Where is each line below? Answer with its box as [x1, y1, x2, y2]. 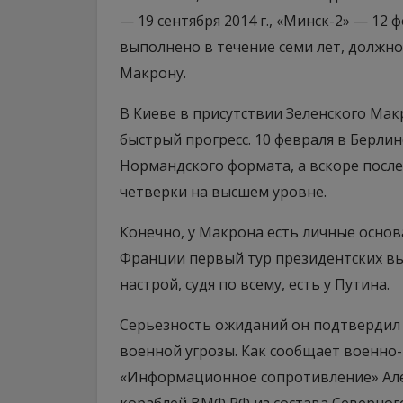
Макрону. [120, 63, 186, 83]
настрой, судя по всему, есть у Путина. [120, 274, 390, 294]
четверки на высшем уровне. [120, 182, 327, 201]
